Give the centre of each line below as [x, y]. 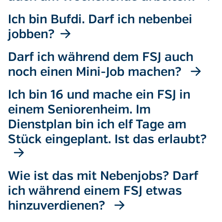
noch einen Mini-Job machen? [96, 72]
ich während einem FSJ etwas [95, 191]
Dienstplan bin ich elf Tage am [97, 125]
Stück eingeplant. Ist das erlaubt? [107, 140]
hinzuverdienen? [58, 206]
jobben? [31, 35]
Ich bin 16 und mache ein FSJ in [99, 95]
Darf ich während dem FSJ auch [101, 57]
